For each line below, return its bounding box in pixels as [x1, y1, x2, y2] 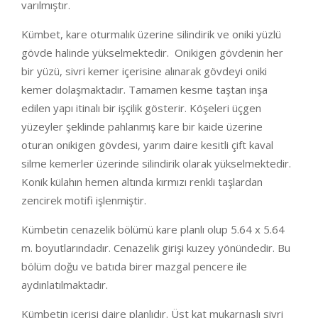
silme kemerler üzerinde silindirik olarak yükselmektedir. [21, 156, 291, 170]
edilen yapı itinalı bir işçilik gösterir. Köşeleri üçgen [21, 101, 261, 115]
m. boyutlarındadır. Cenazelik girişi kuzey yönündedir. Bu [21, 241, 290, 255]
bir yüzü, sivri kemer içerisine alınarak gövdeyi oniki [21, 64, 267, 78]
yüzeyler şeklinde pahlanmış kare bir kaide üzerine [21, 119, 263, 133]
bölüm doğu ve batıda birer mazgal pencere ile [21, 259, 247, 273]
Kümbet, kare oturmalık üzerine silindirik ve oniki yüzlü [21, 27, 281, 41]
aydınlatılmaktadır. [21, 278, 114, 292]
